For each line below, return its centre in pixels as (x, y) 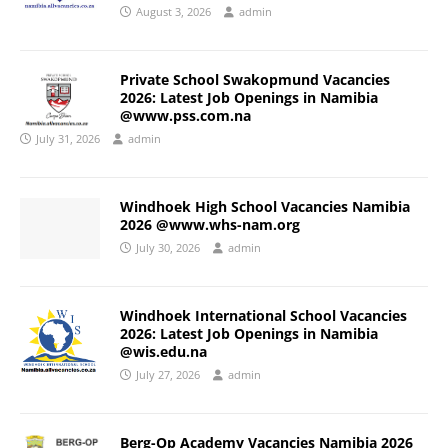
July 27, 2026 (168, 375)
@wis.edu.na (163, 352)
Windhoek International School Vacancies (263, 316)
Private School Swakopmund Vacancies (255, 80)
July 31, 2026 (68, 139)
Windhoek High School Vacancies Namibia (265, 207)
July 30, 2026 (168, 248)
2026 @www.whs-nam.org (210, 225)
